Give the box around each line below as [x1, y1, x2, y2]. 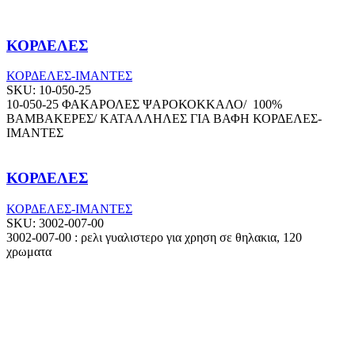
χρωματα [6, 244, 52, 258]
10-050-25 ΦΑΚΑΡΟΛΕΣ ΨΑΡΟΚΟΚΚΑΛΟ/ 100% [6, 97, 282, 112]
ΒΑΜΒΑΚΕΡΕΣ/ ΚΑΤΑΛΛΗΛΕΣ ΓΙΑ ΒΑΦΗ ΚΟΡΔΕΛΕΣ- [6, 112, 322, 126]
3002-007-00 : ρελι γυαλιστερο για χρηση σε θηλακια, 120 [6, 230, 302, 244]
